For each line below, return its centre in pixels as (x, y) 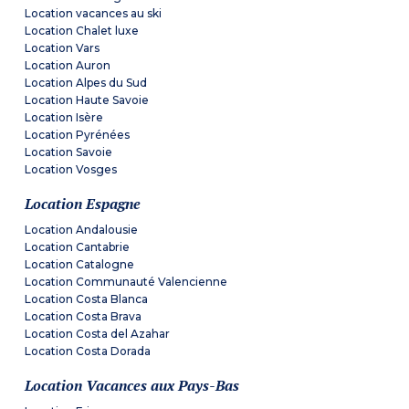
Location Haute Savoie (87, 100)
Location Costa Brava (84, 317)
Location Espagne (83, 204)
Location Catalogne (80, 265)
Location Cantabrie (78, 247)
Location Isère (64, 118)
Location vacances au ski (94, 14)
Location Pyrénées (78, 135)
